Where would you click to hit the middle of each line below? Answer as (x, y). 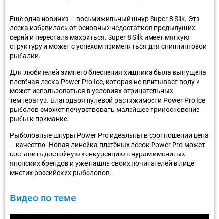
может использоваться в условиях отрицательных (91, 91)
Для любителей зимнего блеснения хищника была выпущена (108, 72)
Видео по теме (43, 198)
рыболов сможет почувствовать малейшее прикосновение (105, 109)
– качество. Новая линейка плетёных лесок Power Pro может (108, 144)
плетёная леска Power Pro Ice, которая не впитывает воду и (105, 81)
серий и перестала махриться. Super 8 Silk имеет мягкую (99, 37)
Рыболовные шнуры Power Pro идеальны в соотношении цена (109, 135)
